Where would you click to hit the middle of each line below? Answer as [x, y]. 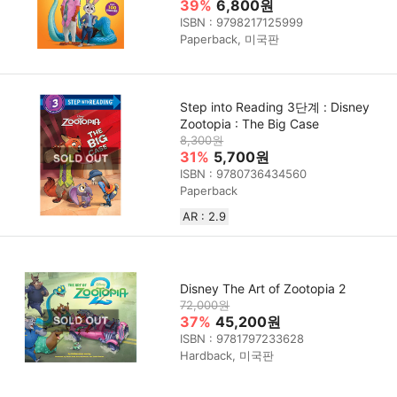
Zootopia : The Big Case [250, 124]
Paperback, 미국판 [230, 39]
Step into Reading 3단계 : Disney [275, 107]
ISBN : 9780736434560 [244, 174]
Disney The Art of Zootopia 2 [263, 288]
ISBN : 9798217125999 [242, 23]
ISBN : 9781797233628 [242, 338]
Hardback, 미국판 [227, 355]
